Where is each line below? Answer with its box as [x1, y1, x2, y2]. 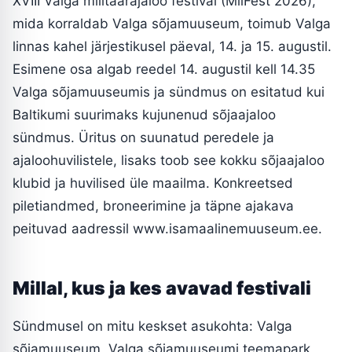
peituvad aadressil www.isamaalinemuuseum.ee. [13, 220, 322, 236]
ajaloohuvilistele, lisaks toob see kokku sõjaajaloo [13, 152, 324, 168]
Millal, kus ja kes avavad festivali [13, 277, 311, 299]
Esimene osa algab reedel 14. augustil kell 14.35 [13, 60, 315, 77]
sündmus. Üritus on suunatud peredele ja [13, 129, 274, 145]
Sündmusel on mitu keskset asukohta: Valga [13, 317, 292, 334]
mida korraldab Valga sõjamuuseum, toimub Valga [13, 15, 331, 31]
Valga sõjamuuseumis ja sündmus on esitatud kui [13, 83, 324, 100]
